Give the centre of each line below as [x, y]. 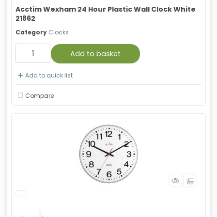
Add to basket [95, 54]
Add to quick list [49, 75]
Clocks [59, 32]
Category [31, 32]
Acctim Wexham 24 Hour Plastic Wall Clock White [106, 9]
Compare [39, 95]
